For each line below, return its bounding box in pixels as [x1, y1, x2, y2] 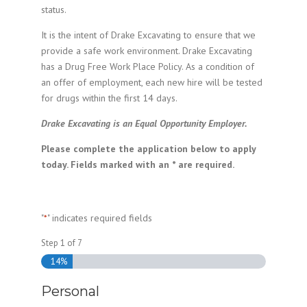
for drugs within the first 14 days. [41, 92, 177, 104]
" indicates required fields [47, 212, 152, 224]
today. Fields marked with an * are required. [41, 158, 234, 171]
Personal [41, 282, 99, 299]
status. [41, 3, 66, 16]
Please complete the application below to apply [41, 143, 256, 155]
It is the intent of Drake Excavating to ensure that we [41, 29, 256, 41]
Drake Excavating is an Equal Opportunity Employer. [41, 117, 247, 130]
